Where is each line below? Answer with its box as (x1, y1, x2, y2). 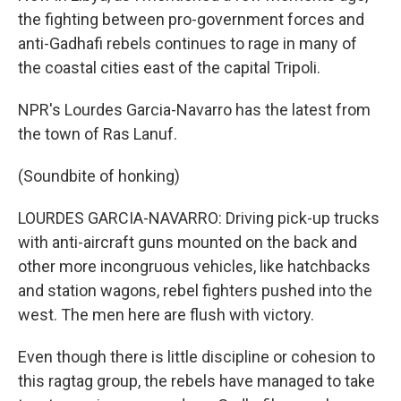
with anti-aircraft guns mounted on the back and (18, 233, 357, 252)
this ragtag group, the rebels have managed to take (18, 371, 375, 390)
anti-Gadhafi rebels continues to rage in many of (18, 34, 357, 53)
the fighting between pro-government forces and (18, 10, 364, 29)
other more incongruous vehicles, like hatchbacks (18, 257, 371, 276)
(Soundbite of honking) (18, 166, 180, 185)
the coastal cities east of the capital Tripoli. (18, 58, 320, 77)
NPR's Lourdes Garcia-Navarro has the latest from (18, 100, 371, 119)
